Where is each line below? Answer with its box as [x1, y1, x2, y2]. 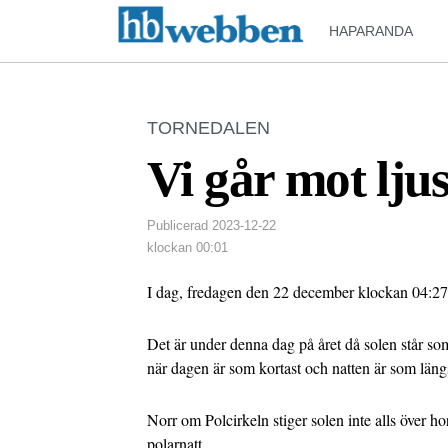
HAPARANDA [329, 23, 414, 39]
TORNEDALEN [147, 118, 270, 138]
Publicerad [147, 218, 208, 233]
